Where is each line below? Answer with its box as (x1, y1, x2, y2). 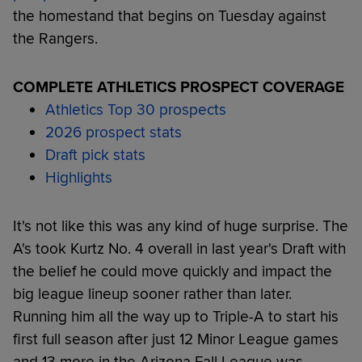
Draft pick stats (45, 145, 145, 165)
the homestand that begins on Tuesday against (13, 6, 326, 26)
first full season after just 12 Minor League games (13, 329, 339, 349)
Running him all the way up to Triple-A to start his (13, 306, 339, 326)
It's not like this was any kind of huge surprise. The (13, 216, 348, 236)
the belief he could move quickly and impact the (13, 261, 332, 281)
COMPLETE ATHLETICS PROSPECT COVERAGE (13, 77, 344, 97)
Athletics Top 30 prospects (45, 99, 226, 120)
